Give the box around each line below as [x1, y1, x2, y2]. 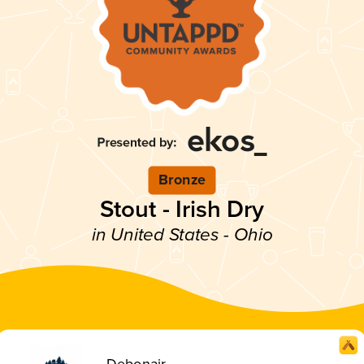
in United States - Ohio [91, 223, 273, 246]
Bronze [158, 171, 206, 189]
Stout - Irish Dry [99, 194, 265, 224]
